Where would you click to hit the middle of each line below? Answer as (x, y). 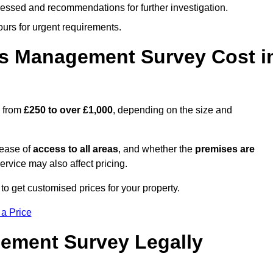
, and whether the (157, 149)
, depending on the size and (172, 110)
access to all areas (76, 149)
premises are (225, 149)
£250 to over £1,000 (68, 110)
